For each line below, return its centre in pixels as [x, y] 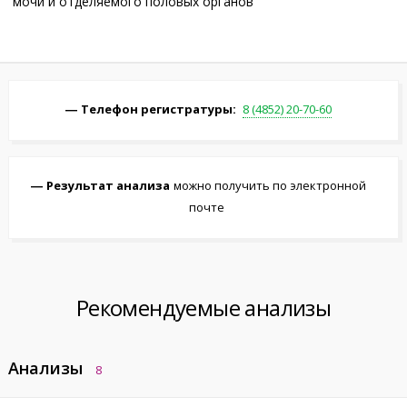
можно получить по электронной [270, 185]
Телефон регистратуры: [159, 109]
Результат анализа [108, 185]
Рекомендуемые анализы [203, 308]
